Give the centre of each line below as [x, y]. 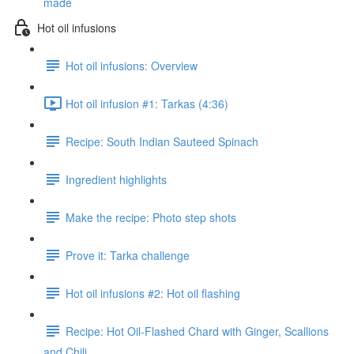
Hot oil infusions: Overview [132, 65]
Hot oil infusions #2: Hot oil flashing [153, 293]
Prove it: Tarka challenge [128, 255]
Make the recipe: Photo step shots [151, 217]
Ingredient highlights [116, 179]
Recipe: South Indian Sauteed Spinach [162, 141]
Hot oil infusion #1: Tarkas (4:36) [147, 103]
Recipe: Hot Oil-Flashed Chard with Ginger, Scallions [197, 331]
